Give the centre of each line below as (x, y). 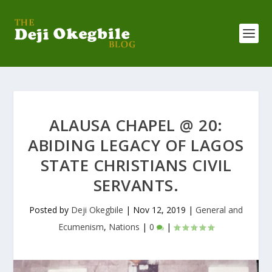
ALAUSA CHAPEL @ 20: (136, 125)
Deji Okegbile (97, 210)
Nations (124, 227)
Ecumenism (81, 227)
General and (219, 210)
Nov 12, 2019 (159, 210)
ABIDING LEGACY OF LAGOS (136, 145)
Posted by (50, 210)
